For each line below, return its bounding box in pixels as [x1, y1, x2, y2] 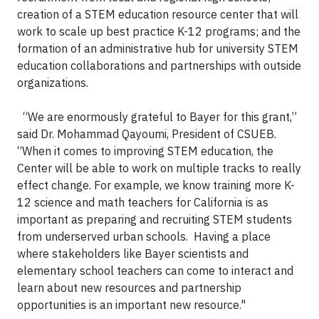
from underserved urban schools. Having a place [17, 229, 271, 244]
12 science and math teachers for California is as [17, 195, 268, 209]
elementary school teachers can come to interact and [17, 263, 293, 278]
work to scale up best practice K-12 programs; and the [17, 24, 300, 38]
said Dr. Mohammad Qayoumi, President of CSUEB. [17, 127, 276, 141]
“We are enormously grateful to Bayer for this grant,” [17, 110, 297, 124]
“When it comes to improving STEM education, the [17, 144, 273, 158]
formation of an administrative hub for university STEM [17, 41, 298, 56]
